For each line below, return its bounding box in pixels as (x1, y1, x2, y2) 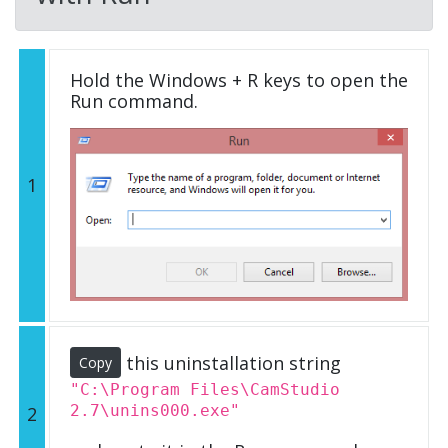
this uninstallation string (121, 350, 341, 375)
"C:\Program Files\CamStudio (70, 379, 340, 399)
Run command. (70, 88, 198, 113)
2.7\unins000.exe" (70, 400, 240, 420)
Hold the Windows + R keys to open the (70, 67, 408, 92)
